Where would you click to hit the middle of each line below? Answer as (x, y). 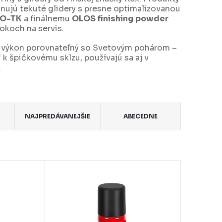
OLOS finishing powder (120, 19)
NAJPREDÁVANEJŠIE (57, 116)
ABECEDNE (140, 116)
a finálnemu (47, 19)
